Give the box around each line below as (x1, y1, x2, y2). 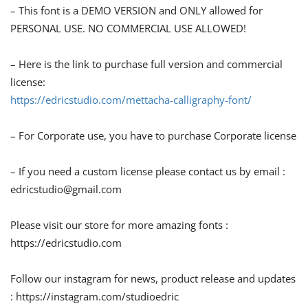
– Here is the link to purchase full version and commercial (10, 57, 283, 71)
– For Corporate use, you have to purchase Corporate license (10, 129, 296, 143)
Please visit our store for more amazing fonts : (10, 218, 228, 232)
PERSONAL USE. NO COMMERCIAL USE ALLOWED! (10, 21, 246, 36)
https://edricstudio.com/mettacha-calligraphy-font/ (10, 93, 252, 107)
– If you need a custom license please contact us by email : (10, 164, 285, 179)
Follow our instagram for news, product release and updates (10, 272, 296, 286)
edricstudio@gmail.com (10, 182, 122, 197)
